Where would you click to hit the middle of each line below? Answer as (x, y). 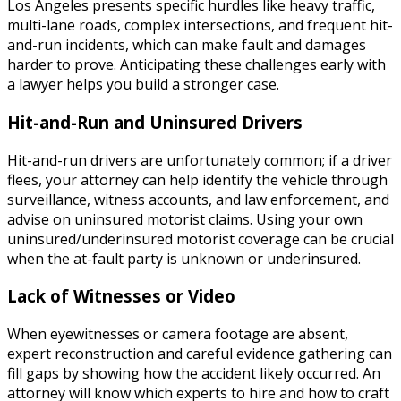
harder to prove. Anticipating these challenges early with (196, 65)
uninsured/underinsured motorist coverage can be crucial (200, 239)
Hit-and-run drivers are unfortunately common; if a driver (200, 160)
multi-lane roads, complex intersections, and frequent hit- (200, 26)
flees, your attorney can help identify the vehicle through (197, 179)
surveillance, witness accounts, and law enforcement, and (198, 199)
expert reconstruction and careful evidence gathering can (200, 354)
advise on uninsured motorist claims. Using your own (185, 219)
